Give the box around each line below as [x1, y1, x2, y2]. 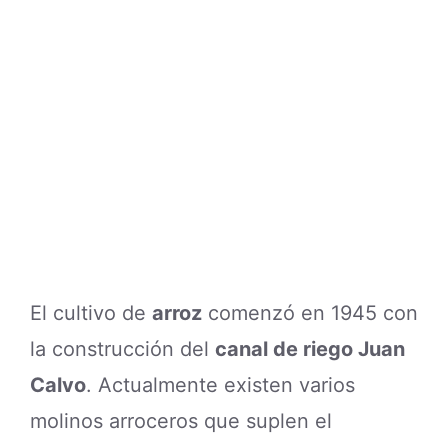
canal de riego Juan [215, 336, 405, 361]
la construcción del [30, 336, 215, 361]
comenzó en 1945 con [202, 300, 418, 325]
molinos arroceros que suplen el [30, 408, 332, 433]
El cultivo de [30, 300, 152, 325]
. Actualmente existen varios [86, 372, 355, 397]
